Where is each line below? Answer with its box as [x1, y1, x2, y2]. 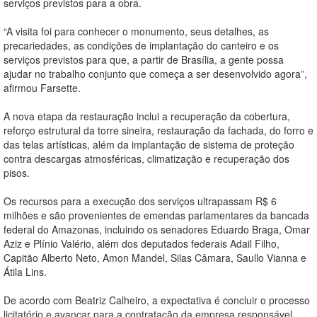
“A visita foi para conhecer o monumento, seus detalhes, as [4, 24, 269, 39]
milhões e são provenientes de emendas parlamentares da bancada [4, 208, 309, 223]
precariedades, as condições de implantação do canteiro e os [4, 38, 279, 53]
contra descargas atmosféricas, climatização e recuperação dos [4, 151, 289, 166]
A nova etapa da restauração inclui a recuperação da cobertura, [4, 109, 290, 124]
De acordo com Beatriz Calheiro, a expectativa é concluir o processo [4, 293, 310, 308]
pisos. [4, 166, 30, 180]
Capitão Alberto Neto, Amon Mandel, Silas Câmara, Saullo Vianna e [4, 250, 306, 265]
